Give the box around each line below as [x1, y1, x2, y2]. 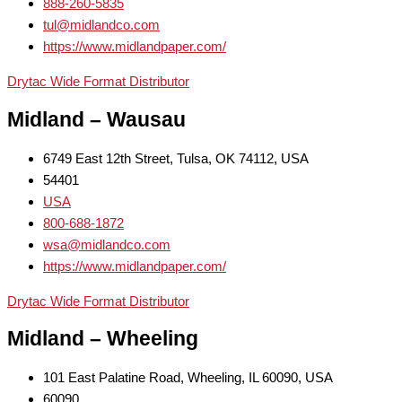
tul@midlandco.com [43, 17, 160, 33]
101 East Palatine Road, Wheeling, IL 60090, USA [43, 370, 333, 386]
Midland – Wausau [7, 109, 186, 132]
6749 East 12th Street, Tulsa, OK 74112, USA [43, 150, 309, 166]
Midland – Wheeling [7, 328, 198, 351]
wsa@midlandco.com [43, 236, 170, 252]
